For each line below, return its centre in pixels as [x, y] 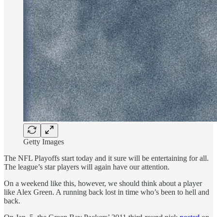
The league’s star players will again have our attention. [87, 167]
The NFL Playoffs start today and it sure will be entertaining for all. [106, 158]
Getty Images [44, 141]
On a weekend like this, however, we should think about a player [103, 183]
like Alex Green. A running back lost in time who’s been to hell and [107, 192]
